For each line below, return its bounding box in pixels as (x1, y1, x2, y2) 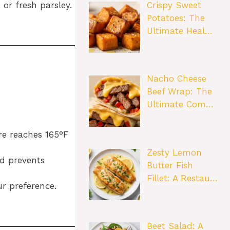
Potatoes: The (146, 13, 205, 24)
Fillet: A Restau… (146, 172, 218, 183)
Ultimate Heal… (146, 26, 213, 36)
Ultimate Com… (146, 99, 214, 110)
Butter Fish (146, 160, 193, 170)
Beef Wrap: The (146, 86, 212, 97)
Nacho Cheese (146, 73, 206, 84)
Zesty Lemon (146, 147, 202, 158)
